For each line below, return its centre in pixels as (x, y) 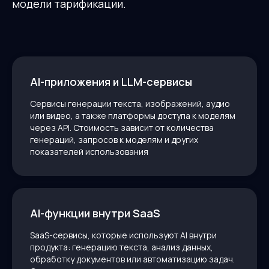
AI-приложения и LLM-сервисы (111, 82)
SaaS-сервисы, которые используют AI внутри (123, 235)
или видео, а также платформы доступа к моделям (133, 116)
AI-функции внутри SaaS (95, 213)
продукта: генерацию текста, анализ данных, (122, 247)
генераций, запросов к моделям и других (114, 140)
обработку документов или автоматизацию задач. (132, 259)
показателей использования (89, 152)
